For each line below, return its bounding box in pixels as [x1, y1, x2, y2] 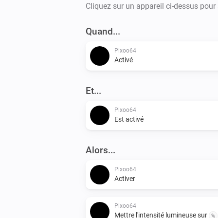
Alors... [86, 144, 115, 156]
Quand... [86, 25, 120, 37]
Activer [114, 174, 135, 182]
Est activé [114, 115, 144, 123]
